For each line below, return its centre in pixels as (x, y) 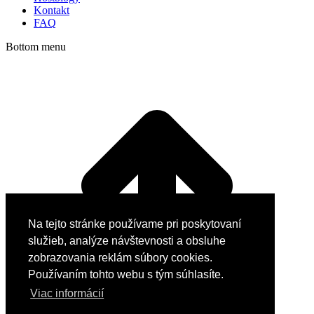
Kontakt (52, 11)
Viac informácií (67, 294)
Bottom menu (36, 47)
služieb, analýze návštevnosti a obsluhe (127, 241)
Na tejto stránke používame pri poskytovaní (135, 224)
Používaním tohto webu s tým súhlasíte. (126, 275)
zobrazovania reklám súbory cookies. (120, 258)
